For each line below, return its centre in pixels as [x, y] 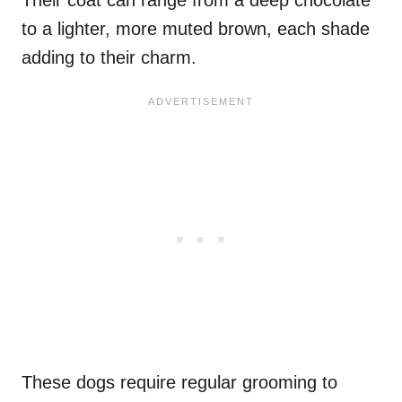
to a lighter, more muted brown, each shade [196, 28]
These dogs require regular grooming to [179, 382]
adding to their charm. [109, 57]
